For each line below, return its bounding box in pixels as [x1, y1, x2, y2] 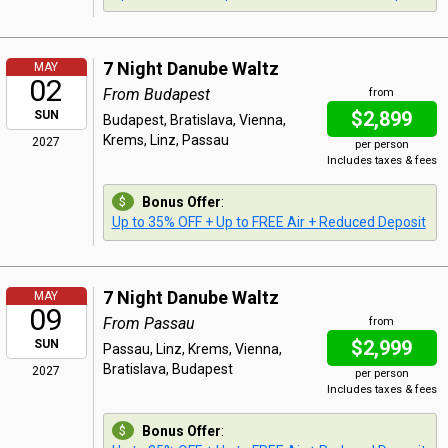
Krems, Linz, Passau [102, 132, 229, 148]
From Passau [102, 314, 195, 333]
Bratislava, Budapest [102, 361, 233, 377]
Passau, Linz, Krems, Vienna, [102, 341, 282, 357]
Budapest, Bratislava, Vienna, [102, 112, 286, 128]
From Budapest [102, 85, 210, 104]
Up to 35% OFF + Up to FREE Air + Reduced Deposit [111, 214, 426, 230]
